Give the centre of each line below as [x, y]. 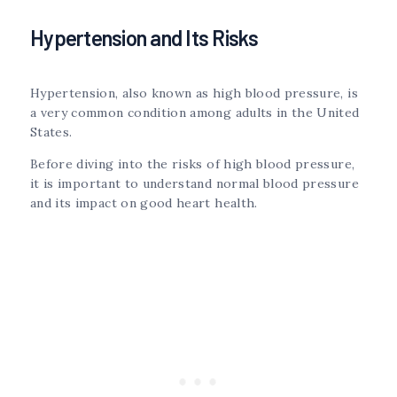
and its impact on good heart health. [144, 202]
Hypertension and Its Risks [144, 37]
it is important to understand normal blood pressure [195, 183]
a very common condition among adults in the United [195, 112]
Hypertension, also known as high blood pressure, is [194, 93]
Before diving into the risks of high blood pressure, [193, 163]
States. [53, 132]
